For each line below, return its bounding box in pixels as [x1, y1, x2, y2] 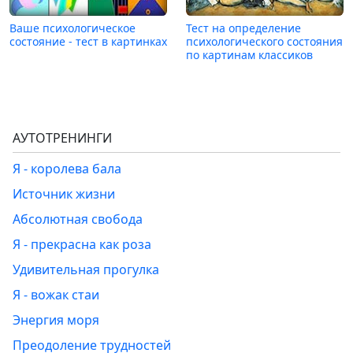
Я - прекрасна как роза [13, 235, 151, 253]
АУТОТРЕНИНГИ [13, 128, 112, 147]
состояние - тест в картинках [9, 33, 167, 49]
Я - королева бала [13, 159, 121, 177]
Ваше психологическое [9, 20, 136, 35]
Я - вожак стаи [13, 285, 99, 303]
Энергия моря [13, 310, 99, 329]
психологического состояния [186, 33, 343, 49]
